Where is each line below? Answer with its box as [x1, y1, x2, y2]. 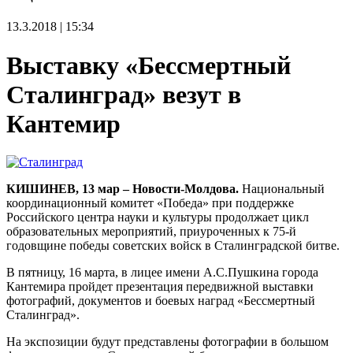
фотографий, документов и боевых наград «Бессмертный [6, 294, 315, 308]
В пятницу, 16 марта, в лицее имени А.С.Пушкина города [6, 266, 318, 280]
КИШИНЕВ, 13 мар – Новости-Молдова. [6, 182, 239, 196]
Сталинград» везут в [6, 80, 241, 109]
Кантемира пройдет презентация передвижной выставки [6, 280, 314, 294]
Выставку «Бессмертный [6, 50, 291, 80]
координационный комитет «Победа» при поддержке [6, 196, 294, 210]
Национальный [239, 182, 325, 196]
